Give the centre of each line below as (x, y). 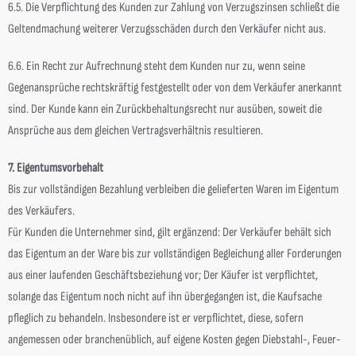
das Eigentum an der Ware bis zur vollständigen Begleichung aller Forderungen (175, 254)
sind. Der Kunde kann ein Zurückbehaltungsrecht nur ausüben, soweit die (165, 109)
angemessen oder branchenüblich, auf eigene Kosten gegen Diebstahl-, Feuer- (174, 340)
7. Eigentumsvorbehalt (56, 168)
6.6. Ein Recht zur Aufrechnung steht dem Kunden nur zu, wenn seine (157, 66)
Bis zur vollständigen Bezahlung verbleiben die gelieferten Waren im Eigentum (173, 190)
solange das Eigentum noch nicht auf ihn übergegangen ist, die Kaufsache (165, 297)
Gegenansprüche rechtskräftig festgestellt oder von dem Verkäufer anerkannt (175, 88)
